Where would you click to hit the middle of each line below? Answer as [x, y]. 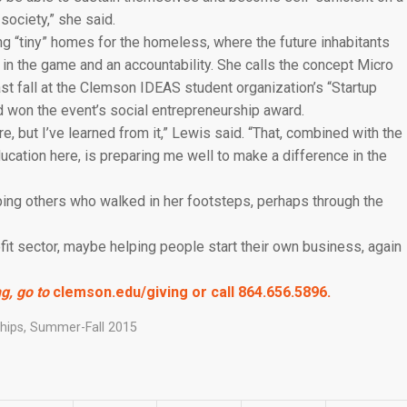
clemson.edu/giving [120, 292]
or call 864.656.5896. [259, 292]
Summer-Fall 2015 [84, 328]
